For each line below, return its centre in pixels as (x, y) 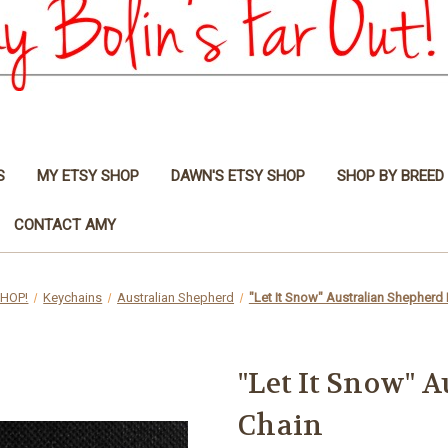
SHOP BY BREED (390, 175)
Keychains (73, 297)
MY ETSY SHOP (87, 175)
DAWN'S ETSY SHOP (237, 175)
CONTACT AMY (65, 224)
